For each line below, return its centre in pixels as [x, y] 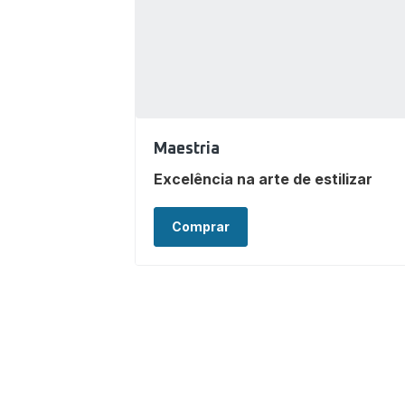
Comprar [200, 227]
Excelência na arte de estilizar [263, 179]
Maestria [186, 150]
